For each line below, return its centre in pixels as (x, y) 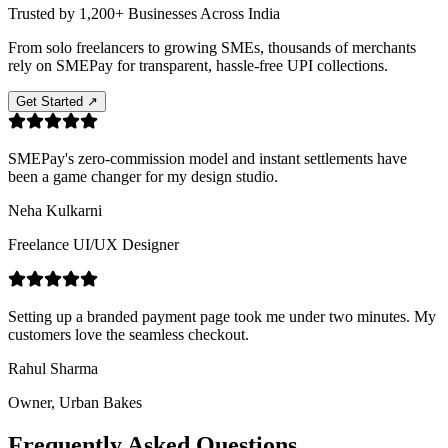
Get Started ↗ (57, 101)
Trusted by (41, 13)
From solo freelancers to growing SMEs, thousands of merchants (212, 47)
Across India (240, 13)
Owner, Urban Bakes (75, 402)
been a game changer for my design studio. (143, 176)
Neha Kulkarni (55, 210)
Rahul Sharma (53, 368)
